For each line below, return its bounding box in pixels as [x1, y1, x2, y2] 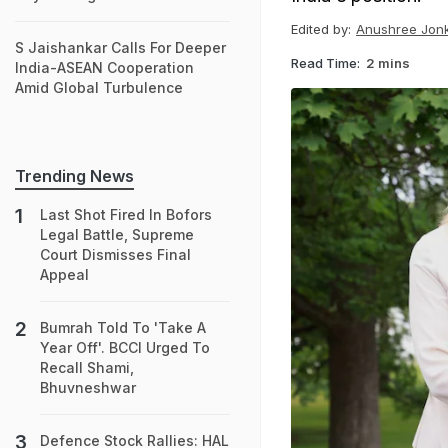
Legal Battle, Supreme [40, 226, 194, 243]
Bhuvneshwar [40, 379, 136, 396]
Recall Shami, [40, 359, 134, 376]
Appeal [40, 266, 89, 283]
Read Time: [291, 54, 360, 71]
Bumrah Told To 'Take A [40, 319, 206, 336]
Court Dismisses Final [40, 246, 191, 263]
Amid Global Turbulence [15, 79, 183, 96]
